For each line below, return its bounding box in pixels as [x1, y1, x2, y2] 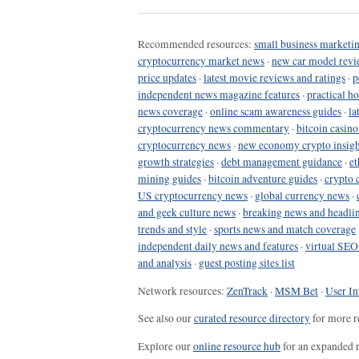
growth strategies [138, 155, 214, 170]
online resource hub [193, 338, 280, 353]
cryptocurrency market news [138, 54, 264, 69]
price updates [138, 71, 196, 86]
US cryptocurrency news [138, 188, 248, 204]
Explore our [138, 338, 193, 353]
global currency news [255, 188, 349, 204]
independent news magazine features [138, 87, 300, 103]
